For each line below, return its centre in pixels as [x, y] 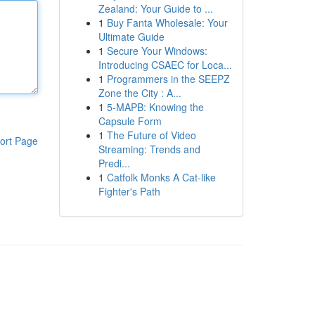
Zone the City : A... [140, 93]
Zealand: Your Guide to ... [155, 8]
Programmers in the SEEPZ [168, 79]
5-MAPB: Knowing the [155, 107]
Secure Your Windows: [157, 51]
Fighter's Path [129, 191]
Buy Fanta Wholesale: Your [167, 22]
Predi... [114, 163]
